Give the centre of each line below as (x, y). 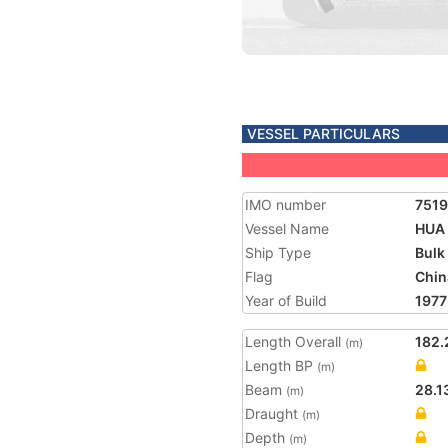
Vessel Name (287, 228)
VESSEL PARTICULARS (323, 133)
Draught (273, 413)
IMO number (285, 204)
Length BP (281, 365)
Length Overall (295, 341)
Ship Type (278, 252)
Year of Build (286, 300)
